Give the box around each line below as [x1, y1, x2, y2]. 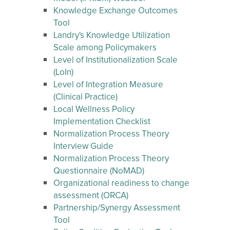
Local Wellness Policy [53, 105, 135, 114]
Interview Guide [53, 142, 113, 151]
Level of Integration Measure [53, 81, 163, 89]
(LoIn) [53, 68, 73, 77]
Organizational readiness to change [53, 179, 189, 188]
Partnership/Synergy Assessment [53, 204, 180, 213]
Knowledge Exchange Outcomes [53, 7, 178, 15]
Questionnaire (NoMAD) [53, 167, 144, 176]
